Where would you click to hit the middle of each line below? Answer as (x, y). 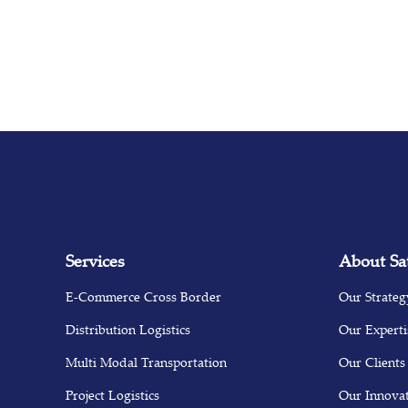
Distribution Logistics (128, 329)
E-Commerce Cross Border (143, 296)
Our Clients (372, 362)
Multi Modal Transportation (146, 362)
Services (95, 260)
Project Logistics (112, 395)
